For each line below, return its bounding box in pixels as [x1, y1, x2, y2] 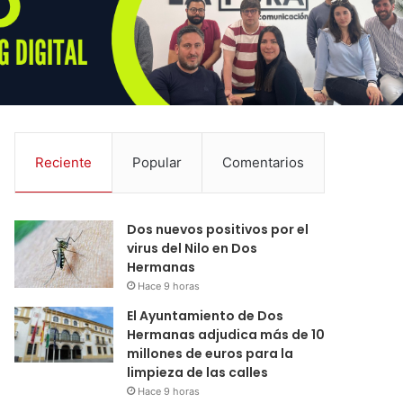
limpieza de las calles [127, 363, 269, 381]
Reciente [35, 153, 93, 171]
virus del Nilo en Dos [127, 238, 258, 257]
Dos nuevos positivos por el [127, 219, 309, 238]
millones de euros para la [127, 344, 294, 363]
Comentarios [222, 153, 305, 171]
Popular [132, 153, 183, 171]
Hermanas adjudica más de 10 [127, 325, 326, 344]
